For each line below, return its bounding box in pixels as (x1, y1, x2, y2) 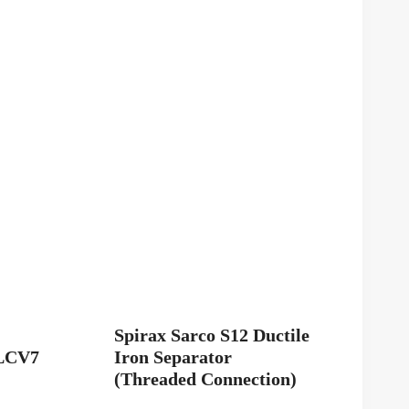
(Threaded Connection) (114, 368, 297, 389)
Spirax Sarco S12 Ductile (114, 324, 309, 345)
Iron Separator (114, 346, 232, 367)
